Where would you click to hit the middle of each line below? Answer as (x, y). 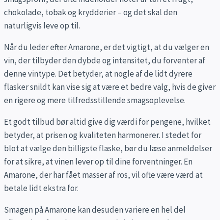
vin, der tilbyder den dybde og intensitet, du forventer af (105, 60)
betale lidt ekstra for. (41, 188)
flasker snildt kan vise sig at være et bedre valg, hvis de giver (110, 87)
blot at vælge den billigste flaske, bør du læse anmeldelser (108, 148)
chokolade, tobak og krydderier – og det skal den (91, 12)
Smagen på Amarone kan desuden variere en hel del (95, 209)
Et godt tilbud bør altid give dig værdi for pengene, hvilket (107, 122)
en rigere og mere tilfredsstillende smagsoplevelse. (95, 100)
